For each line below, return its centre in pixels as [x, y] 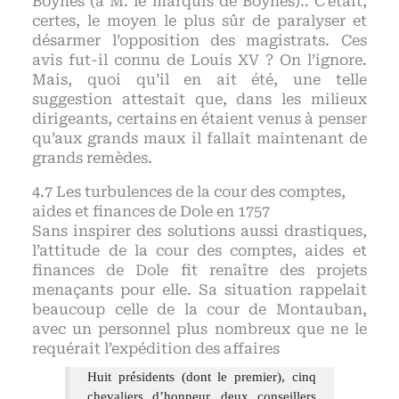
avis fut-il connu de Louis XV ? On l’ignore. [199, 60]
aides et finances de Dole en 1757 [151, 212]
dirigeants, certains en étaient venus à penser [199, 118]
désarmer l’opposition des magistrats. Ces [199, 40]
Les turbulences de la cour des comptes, [201, 192]
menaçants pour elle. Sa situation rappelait [199, 290]
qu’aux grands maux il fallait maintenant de [199, 138]
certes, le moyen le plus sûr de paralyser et [199, 20]
